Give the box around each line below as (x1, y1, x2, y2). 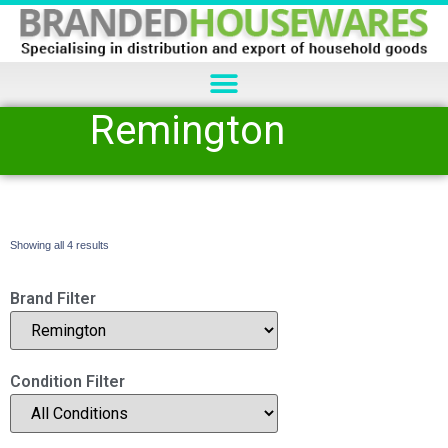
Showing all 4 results (10, 238, 109, 251)
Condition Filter (10, 371, 125, 391)
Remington (89, 106, 285, 154)
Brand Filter (10, 288, 96, 308)
